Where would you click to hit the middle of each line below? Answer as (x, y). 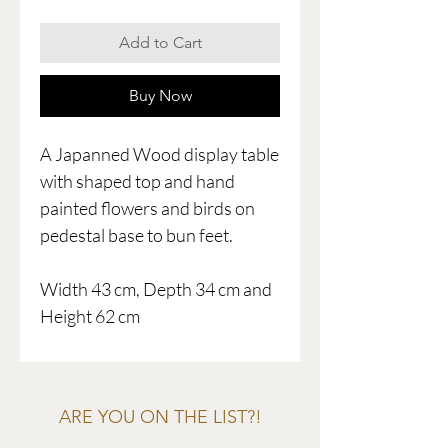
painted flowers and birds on (147, 208)
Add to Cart (160, 43)
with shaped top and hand (137, 181)
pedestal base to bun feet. (136, 235)
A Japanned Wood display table (159, 154)
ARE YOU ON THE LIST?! (160, 417)
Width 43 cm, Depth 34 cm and (156, 289)
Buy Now (160, 96)
